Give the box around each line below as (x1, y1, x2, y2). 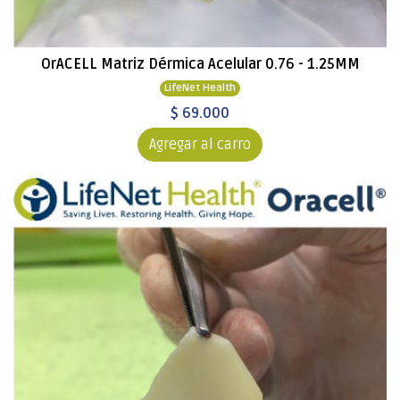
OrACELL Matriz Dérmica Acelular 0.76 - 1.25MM (40, 55, 360, 73)
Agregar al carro (149, 136, 251, 154)
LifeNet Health (164, 81, 236, 95)
